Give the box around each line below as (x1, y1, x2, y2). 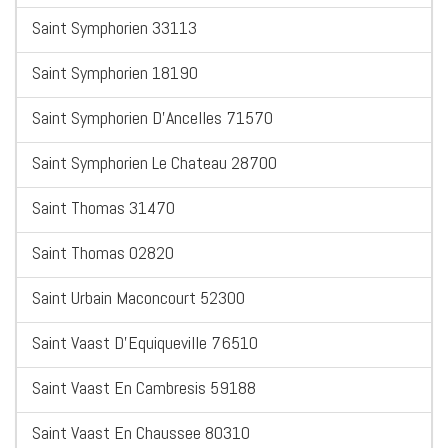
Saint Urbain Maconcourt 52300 (32, 286, 245, 310)
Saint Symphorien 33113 (32, 16, 197, 40)
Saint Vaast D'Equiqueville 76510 (32, 331, 258, 355)
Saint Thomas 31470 (32, 196, 175, 220)
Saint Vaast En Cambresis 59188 (32, 376, 256, 400)
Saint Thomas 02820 (32, 241, 174, 265)
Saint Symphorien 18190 (32, 61, 198, 85)
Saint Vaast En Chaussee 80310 (32, 421, 250, 445)
